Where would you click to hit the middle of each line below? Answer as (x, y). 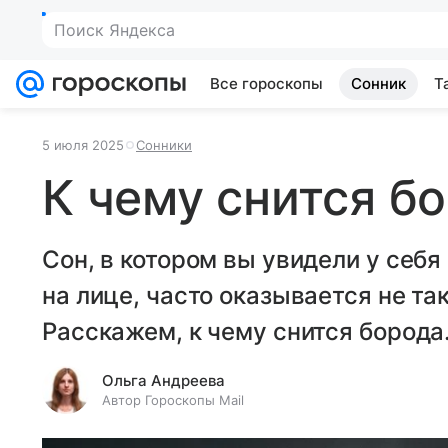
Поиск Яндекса (114, 30)
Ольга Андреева (163, 380)
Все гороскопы (266, 83)
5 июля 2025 (83, 145)
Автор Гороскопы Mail (173, 400)
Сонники (164, 145)
